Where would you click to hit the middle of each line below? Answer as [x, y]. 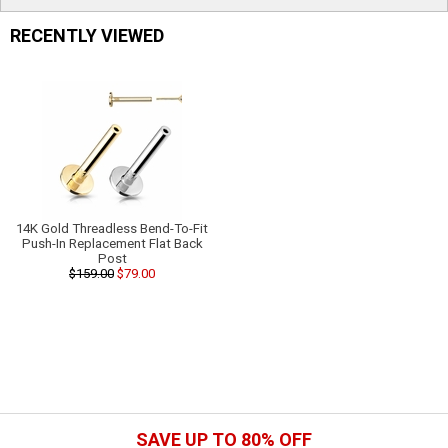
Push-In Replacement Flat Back [112, 243]
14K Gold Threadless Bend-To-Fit [112, 228]
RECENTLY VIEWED [87, 35]
